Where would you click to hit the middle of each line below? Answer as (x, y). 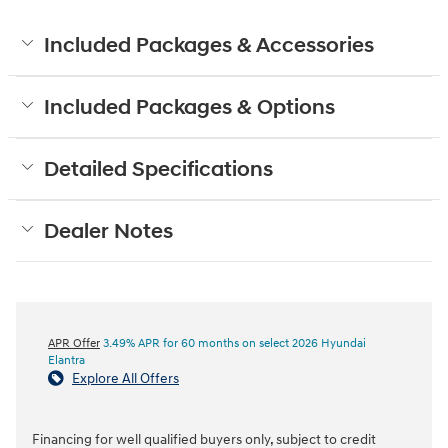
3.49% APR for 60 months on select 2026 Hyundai (233, 343)
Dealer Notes (108, 231)
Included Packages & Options (189, 107)
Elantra (66, 360)
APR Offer (74, 343)
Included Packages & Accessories (209, 45)
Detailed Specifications (158, 169)
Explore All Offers (125, 378)
